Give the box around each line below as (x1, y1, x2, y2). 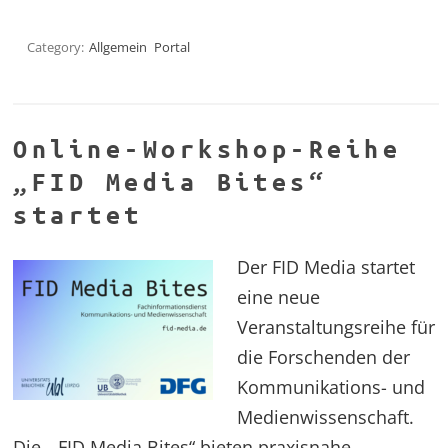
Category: (27, 37, 88, 56)
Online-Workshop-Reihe (13, 134, 402, 163)
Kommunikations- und (237, 374, 426, 399)
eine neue (237, 284, 321, 309)
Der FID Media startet (237, 254, 416, 279)
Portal (154, 37, 191, 56)
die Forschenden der (237, 344, 411, 369)
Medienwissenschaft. (237, 404, 415, 429)
